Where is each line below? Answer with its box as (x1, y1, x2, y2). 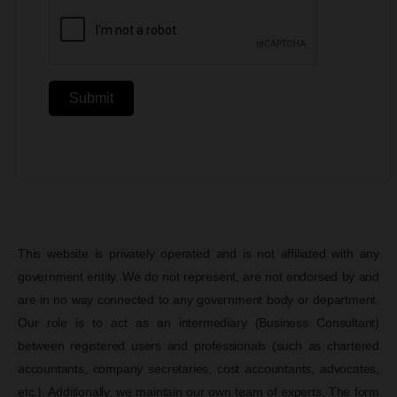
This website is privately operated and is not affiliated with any (18, 245, 379, 261)
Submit (69, 90, 113, 105)
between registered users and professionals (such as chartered (18, 338, 379, 353)
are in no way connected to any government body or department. (18, 292, 379, 307)
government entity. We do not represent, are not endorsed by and (18, 269, 379, 284)
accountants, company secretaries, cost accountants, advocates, (18, 361, 379, 376)
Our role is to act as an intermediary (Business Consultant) (18, 315, 379, 330)
